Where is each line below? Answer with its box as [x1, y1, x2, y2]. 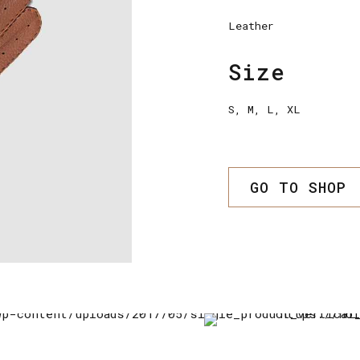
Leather [228, 18, 274, 33]
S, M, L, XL [228, 101, 301, 117]
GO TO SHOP [250, 177, 346, 197]
